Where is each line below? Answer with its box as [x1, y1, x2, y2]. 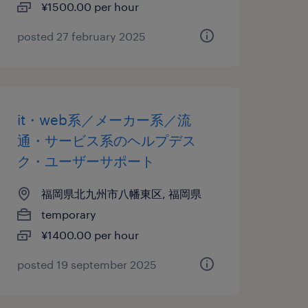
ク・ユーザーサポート [16, 153, 155, 169]
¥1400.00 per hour [41, 228, 139, 241]
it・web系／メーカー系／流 [16, 111, 191, 128]
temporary [41, 208, 96, 221]
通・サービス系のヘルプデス [16, 132, 196, 148]
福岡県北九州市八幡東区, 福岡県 [41, 187, 201, 200]
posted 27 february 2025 [16, 30, 146, 43]
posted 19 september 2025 [16, 258, 157, 271]
